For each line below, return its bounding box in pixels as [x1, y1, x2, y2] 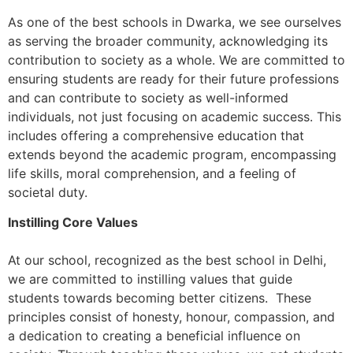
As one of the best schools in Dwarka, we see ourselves [8, 13, 341, 30]
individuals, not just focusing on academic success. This [8, 108, 341, 124]
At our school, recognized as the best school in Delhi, [8, 251, 326, 268]
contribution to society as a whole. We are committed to [8, 51, 345, 68]
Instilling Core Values [8, 214, 138, 230]
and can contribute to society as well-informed [8, 89, 288, 106]
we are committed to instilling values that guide [8, 270, 292, 287]
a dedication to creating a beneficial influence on [8, 327, 300, 344]
